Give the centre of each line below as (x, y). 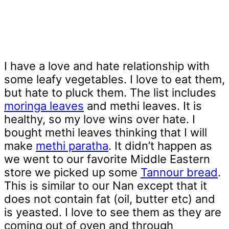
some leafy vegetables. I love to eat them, (114, 79)
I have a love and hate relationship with (107, 66)
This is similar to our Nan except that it (106, 186)
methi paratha (72, 146)
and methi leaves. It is (143, 106)
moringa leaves (44, 106)
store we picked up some (72, 173)
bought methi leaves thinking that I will (106, 133)
